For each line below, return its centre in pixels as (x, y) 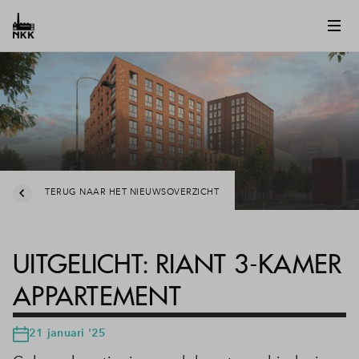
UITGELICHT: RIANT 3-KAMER (177, 264)
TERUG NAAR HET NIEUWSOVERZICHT (132, 193)
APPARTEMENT (97, 296)
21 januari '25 (68, 332)
